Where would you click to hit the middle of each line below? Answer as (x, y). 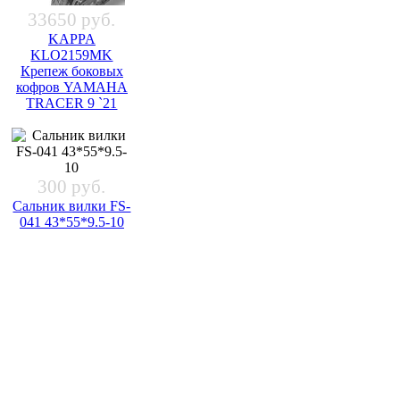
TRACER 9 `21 (72, 104)
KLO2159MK (72, 55)
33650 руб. (72, 20)
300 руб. (72, 187)
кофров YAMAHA (71, 87)
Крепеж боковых (71, 71)
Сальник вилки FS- (72, 206)
